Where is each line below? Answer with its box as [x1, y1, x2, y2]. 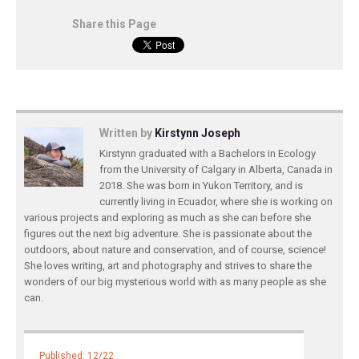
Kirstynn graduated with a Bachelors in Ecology [99, 147, 316, 159]
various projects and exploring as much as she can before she [24, 212, 311, 224]
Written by [99, 127, 155, 139]
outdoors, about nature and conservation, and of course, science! [24, 244, 326, 256]
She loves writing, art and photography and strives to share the [24, 260, 312, 272]
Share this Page [72, 18, 156, 30]
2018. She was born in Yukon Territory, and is [99, 179, 303, 192]
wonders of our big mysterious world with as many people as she [24, 276, 326, 288]
